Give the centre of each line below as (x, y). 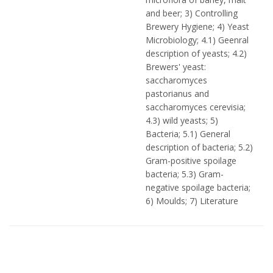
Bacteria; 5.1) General (188, 134)
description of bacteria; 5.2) (199, 147)
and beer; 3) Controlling (192, 13)
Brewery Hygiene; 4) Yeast (197, 27)
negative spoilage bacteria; (198, 187)
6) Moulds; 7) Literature (192, 201)
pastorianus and (177, 94)
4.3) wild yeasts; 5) (182, 120)
